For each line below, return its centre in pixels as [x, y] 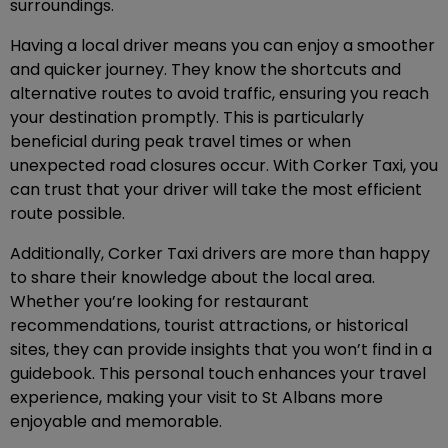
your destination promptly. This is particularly [187, 118]
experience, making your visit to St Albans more [196, 398]
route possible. [67, 214]
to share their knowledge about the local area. [192, 278]
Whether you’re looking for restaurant [159, 302]
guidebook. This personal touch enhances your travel [218, 374]
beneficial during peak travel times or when [180, 142]
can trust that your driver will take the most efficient [216, 190]
